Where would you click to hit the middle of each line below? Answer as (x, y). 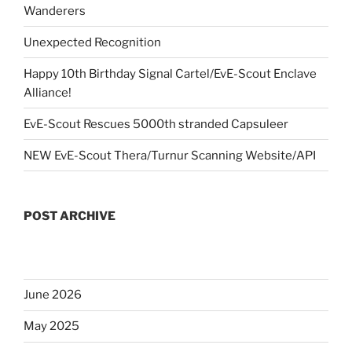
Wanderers (55, 11)
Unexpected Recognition (92, 42)
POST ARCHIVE (70, 216)
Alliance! (48, 92)
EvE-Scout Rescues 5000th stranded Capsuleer (156, 124)
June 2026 (53, 295)
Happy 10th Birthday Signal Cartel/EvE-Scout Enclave (170, 73)
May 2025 (51, 326)
